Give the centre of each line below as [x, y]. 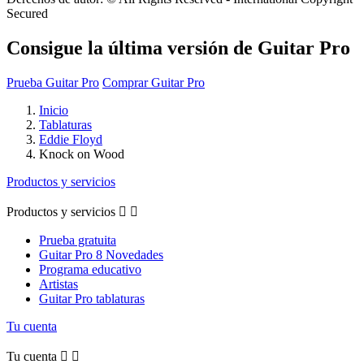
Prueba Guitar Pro [53, 82]
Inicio [54, 110]
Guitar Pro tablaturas [92, 298]
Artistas [58, 284]
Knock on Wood [82, 154]
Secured [27, 13]
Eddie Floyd [71, 139]
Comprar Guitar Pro [154, 82]
